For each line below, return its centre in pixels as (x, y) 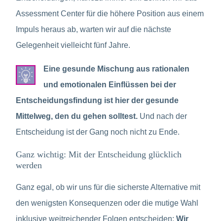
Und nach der (162, 116)
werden (29, 165)
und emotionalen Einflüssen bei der (110, 84)
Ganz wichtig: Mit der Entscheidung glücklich (99, 154)
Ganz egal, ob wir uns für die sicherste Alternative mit (108, 187)
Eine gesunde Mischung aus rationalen (116, 69)
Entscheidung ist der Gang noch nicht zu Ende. (98, 132)
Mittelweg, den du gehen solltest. (77, 116)
